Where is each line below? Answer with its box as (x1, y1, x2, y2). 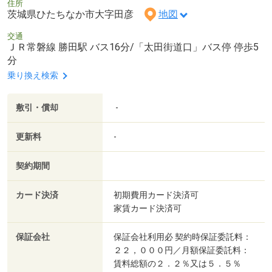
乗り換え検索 (7, 70, 58, 80)
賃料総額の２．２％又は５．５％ (114, 258, 241, 268)
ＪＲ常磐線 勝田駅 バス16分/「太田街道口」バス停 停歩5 (7, 41, 259, 53)
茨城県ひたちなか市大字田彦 (7, 8, 143, 20)
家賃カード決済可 (114, 203, 182, 213)
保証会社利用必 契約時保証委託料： (114, 231, 251, 242)
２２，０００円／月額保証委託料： (114, 245, 250, 255)
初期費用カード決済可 (114, 189, 199, 200)
